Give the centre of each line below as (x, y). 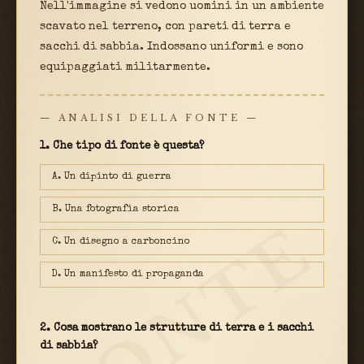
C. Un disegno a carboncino (121, 242)
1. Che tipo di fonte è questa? (122, 146)
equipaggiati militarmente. (125, 67)
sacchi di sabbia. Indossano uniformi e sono (171, 47)
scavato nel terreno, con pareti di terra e (165, 26)
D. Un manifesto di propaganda (128, 274)
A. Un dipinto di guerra (112, 177)
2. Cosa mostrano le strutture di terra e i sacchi (177, 328)
